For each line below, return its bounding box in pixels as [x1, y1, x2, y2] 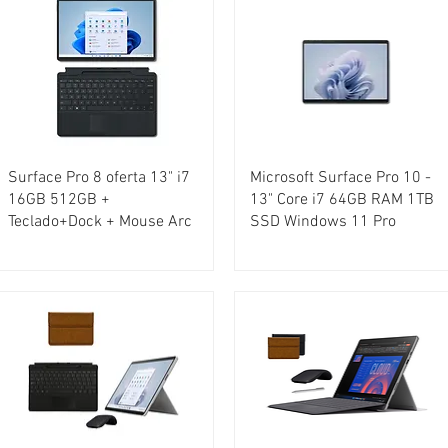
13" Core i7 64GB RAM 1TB [249, 189, 434, 210]
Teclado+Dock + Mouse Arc [7, 211, 192, 232]
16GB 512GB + [7, 189, 110, 210]
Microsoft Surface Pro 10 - [249, 167, 431, 188]
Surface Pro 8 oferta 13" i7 [7, 167, 190, 188]
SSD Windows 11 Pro [249, 211, 396, 232]
